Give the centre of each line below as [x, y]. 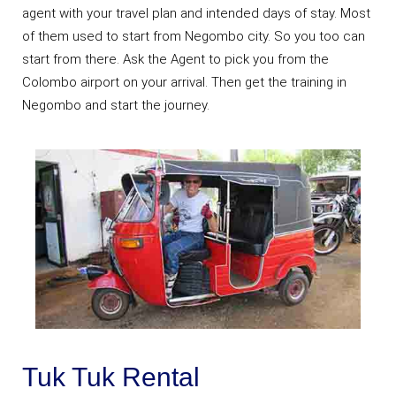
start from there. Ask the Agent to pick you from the [175, 59]
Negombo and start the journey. [116, 105]
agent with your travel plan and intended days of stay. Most [196, 13]
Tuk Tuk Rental [111, 377]
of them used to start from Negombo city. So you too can [194, 36]
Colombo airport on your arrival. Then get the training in [184, 82]
